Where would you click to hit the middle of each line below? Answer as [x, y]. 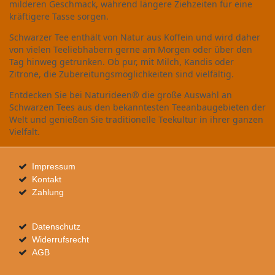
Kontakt [46, 179]
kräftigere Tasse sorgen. [59, 16]
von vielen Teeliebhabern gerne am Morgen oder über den [131, 49]
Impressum [53, 166]
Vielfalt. [25, 131]
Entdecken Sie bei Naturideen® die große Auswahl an [121, 95]
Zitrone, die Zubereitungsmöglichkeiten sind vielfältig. [122, 74]
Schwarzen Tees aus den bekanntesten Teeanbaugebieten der [137, 107]
